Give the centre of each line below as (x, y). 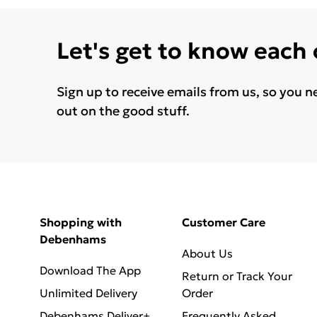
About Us (207, 253)
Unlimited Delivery (88, 293)
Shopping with (81, 222)
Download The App (90, 270)
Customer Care (223, 222)
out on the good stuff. (123, 110)
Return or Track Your (237, 276)
